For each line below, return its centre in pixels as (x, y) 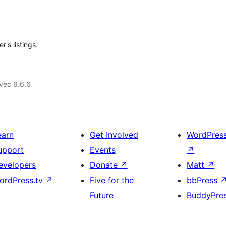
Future (101, 195)
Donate (105, 165)
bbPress (204, 180)
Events (102, 150)
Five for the (111, 180)
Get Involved (114, 135)
